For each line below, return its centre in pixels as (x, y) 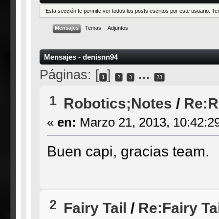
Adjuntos (118, 28)
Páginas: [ (69, 75)
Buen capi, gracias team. (128, 151)
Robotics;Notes (118, 103)
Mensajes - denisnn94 (81, 57)
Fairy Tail (95, 208)
